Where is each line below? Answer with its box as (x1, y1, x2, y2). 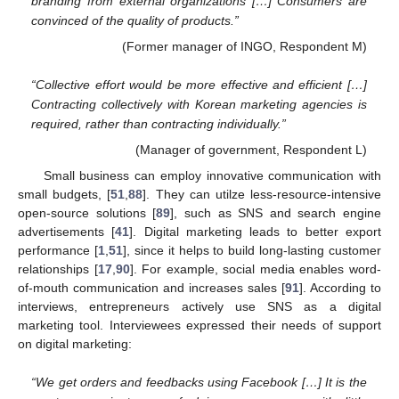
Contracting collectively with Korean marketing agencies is (31, 97, 367, 112)
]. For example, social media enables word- (129, 261, 382, 276)
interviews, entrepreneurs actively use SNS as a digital (18, 298, 381, 313)
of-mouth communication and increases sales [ (18, 280, 285, 295)
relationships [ (18, 261, 98, 276)
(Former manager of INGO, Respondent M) (121, 38, 367, 53)
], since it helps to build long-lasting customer (122, 242, 381, 257)
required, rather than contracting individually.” (31, 117, 287, 132)
